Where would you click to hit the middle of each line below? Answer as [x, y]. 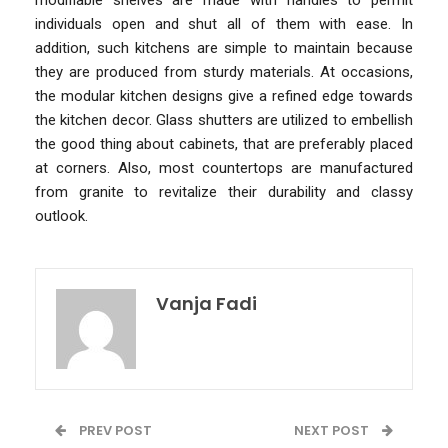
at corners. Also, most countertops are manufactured [224, 167]
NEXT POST [333, 430]
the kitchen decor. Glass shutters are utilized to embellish [224, 119]
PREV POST [114, 430]
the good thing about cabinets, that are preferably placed [224, 143]
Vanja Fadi [206, 303]
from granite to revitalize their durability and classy [224, 191]
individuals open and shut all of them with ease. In [224, 23]
